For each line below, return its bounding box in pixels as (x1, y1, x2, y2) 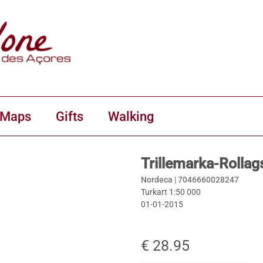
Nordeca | (141, 175, 178, 184)
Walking (108, 109, 154, 124)
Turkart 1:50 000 (141, 187, 201, 197)
